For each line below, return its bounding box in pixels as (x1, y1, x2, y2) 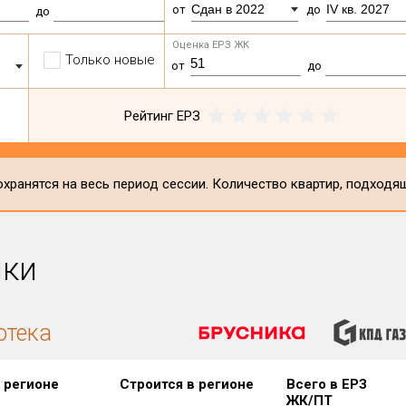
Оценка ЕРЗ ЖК (172, 39, 250, 51)
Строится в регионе (119, 376, 254, 392)
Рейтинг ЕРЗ (124, 107, 201, 124)
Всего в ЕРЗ (286, 376, 368, 392)
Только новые (65, 52, 156, 68)
